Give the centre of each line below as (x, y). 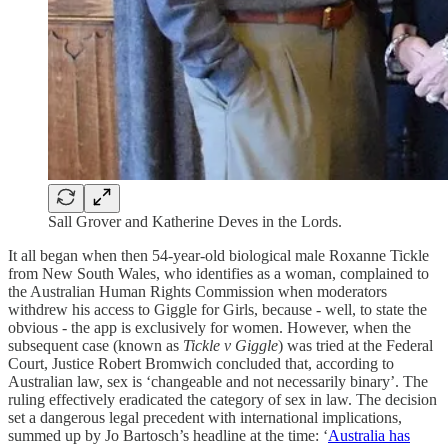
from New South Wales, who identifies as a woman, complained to (218, 273)
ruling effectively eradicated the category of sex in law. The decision (222, 399)
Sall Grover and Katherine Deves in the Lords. (195, 221)
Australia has (369, 435)
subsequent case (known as (95, 345)
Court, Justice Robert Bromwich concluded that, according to (201, 363)
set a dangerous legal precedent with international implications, (205, 417)
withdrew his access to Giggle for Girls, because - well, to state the (217, 309)
